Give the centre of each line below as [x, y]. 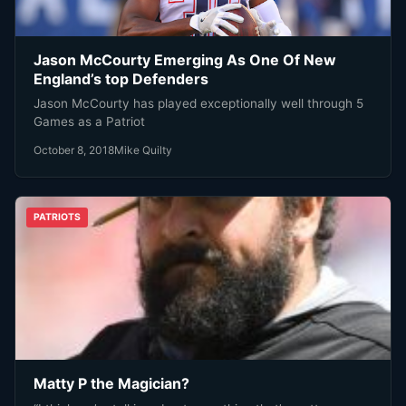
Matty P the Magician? [111, 384]
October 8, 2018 [74, 150]
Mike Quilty [143, 150]
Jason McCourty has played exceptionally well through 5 [198, 104]
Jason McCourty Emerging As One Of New [185, 59]
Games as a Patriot [89, 122]
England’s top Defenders [121, 78]
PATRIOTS [57, 217]
